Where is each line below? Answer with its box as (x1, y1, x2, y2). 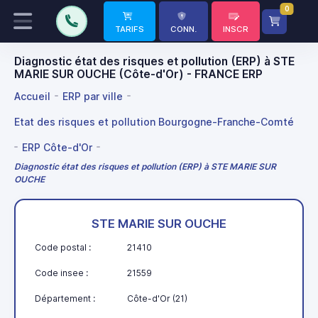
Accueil (14, 89, 50, 102)
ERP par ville (62, 89, 123, 102)
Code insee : (35, 267, 88, 278)
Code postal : (35, 241, 91, 253)
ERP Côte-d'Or (22, 141, 92, 153)
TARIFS (115, 24, 144, 34)
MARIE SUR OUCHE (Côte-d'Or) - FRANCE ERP (14, 67, 263, 81)
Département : (35, 292, 95, 304)
